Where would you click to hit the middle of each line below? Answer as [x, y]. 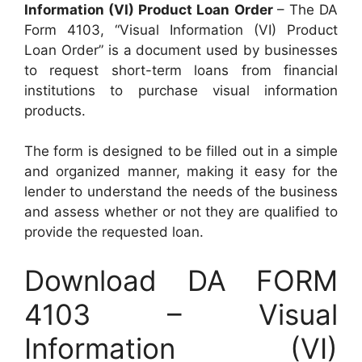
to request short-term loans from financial [181, 70]
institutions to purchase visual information [181, 90]
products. [55, 110]
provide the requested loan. [114, 232]
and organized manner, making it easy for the [181, 171]
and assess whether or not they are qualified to [181, 212]
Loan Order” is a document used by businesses [181, 50]
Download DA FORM [181, 280]
